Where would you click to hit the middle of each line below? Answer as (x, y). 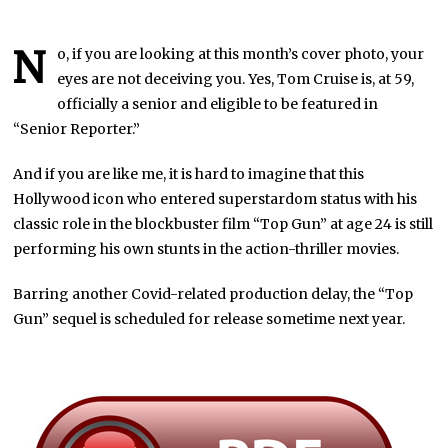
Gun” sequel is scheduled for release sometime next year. (209, 318)
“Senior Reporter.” (77, 128)
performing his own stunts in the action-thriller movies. (206, 248)
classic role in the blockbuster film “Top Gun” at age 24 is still (223, 223)
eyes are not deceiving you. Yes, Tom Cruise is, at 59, (236, 78)
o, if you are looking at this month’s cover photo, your (241, 53)
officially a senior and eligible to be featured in (218, 103)
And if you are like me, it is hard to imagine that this (189, 173)
